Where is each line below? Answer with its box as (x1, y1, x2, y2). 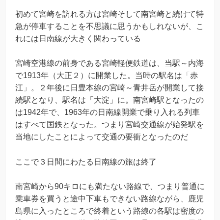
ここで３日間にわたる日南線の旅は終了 (15, 157, 157, 166)
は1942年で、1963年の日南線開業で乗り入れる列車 (15, 108, 200, 117)
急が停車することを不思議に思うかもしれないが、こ (15, 22, 204, 30)
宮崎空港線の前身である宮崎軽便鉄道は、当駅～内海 (15, 59, 204, 68)
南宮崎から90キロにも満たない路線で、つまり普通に (15, 182, 205, 191)
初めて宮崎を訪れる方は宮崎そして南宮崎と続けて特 (15, 9, 204, 18)
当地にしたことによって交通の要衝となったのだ (15, 133, 188, 141)
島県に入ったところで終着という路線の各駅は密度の (15, 207, 204, 216)
